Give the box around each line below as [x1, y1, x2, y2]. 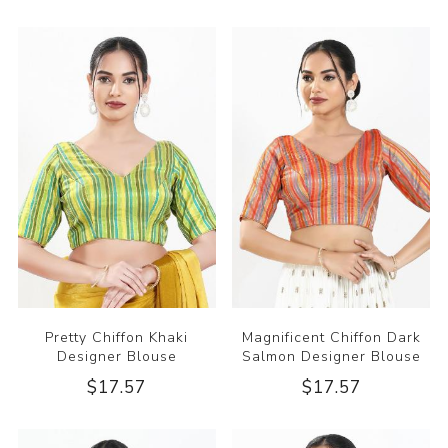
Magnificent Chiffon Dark [241, 328, 421, 348]
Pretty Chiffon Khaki [45, 328, 189, 348]
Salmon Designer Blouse [241, 347, 421, 367]
